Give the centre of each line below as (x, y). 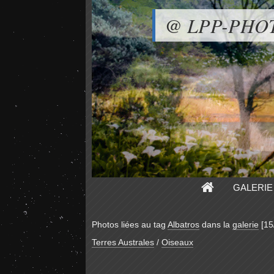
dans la (216, 224)
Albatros (183, 224)
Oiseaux (177, 243)
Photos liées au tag (129, 224)
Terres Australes (123, 243)
